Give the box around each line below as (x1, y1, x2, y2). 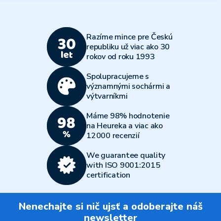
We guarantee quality (86, 150, 165, 161)
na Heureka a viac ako (86, 120, 163, 131)
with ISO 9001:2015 (86, 160, 160, 171)
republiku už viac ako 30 (86, 41, 170, 52)
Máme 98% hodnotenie (86, 110, 170, 121)
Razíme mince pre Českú (86, 32, 173, 42)
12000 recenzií (86, 130, 140, 141)
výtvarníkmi (86, 91, 128, 102)
